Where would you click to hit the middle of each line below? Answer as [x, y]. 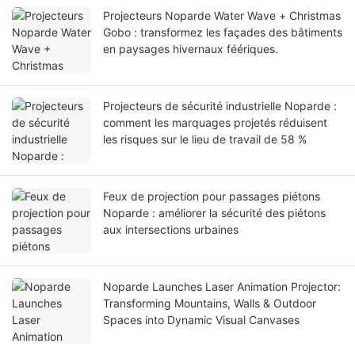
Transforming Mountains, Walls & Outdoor [210, 303]
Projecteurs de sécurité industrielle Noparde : [220, 106]
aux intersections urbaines [171, 230]
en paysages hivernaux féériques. [191, 49]
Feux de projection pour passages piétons [212, 197]
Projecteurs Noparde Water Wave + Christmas [222, 16]
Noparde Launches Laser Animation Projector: [222, 287]
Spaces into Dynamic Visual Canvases [201, 320]
